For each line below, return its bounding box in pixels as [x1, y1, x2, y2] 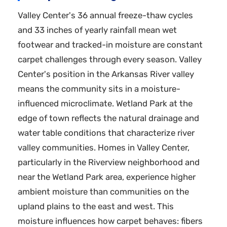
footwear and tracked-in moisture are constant [18, 40, 203, 50]
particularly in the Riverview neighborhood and [18, 157, 200, 168]
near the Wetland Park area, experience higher [18, 172, 196, 182]
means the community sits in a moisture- [18, 84, 180, 94]
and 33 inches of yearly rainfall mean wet [18, 25, 177, 35]
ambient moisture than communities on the [18, 186, 189, 197]
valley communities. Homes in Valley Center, [18, 142, 190, 153]
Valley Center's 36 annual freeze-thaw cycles [18, 10, 193, 21]
